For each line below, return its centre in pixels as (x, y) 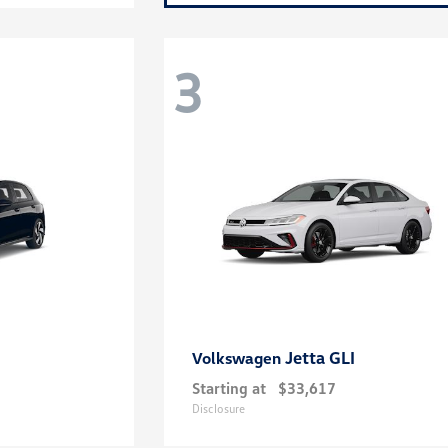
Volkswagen (239, 358)
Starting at (229, 388)
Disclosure (219, 409)
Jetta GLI (320, 358)
